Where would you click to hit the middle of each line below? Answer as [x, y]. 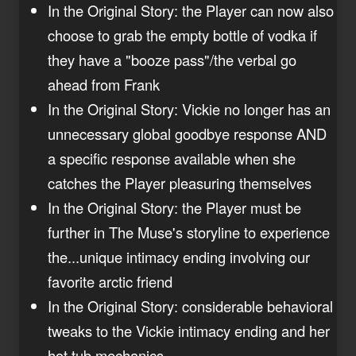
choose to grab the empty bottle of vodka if [182, 35]
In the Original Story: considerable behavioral [190, 306]
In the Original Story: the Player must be [174, 207]
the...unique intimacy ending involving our [179, 256]
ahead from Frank [104, 84]
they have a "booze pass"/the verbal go [172, 59]
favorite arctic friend [110, 281]
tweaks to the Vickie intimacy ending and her [189, 330]
